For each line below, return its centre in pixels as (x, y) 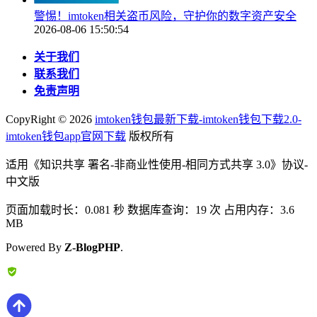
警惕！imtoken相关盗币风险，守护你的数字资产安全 (165, 16)
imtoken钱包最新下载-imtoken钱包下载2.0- (198, 119)
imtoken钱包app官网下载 (66, 136)
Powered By (35, 247)
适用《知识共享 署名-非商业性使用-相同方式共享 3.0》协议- (157, 164)
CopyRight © (38, 119)
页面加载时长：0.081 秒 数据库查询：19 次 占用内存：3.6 (150, 209)
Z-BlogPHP (92, 247)
